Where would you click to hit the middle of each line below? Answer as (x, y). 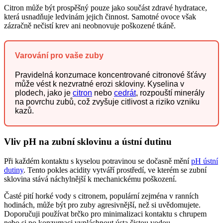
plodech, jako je (44, 93)
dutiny (14, 170)
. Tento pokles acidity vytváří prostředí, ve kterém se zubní (115, 170)
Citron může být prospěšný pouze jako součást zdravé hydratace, (106, 7)
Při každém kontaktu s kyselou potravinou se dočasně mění (98, 161)
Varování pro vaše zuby (59, 55)
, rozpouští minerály (170, 93)
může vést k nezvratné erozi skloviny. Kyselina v (100, 84)
